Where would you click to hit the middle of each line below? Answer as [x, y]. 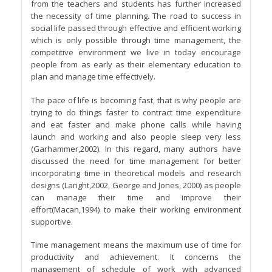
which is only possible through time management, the [136, 40]
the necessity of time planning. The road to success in [136, 15]
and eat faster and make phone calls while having [136, 124]
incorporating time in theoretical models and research [136, 173]
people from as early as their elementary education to [136, 64]
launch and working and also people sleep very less [136, 136]
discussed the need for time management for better [136, 161]
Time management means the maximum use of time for [136, 245]
